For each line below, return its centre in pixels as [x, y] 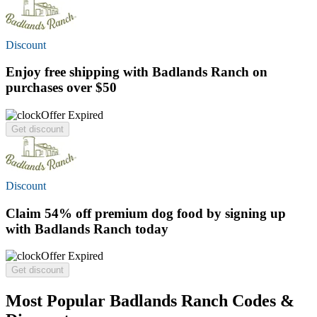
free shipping [82, 72]
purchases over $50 [61, 88]
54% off [68, 213]
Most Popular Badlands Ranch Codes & [150, 301]
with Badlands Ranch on [194, 72]
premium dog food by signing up [189, 213]
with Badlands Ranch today [87, 229]
